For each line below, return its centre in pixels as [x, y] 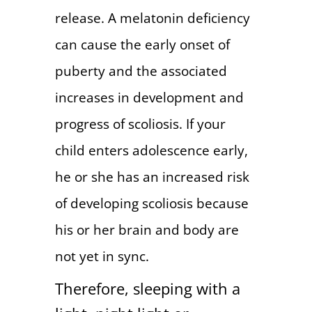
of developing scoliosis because [152, 203]
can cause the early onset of [142, 44]
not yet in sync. [102, 256]
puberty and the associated [141, 70]
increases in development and [149, 97]
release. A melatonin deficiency [153, 17]
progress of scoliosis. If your [140, 123]
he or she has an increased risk [152, 176]
